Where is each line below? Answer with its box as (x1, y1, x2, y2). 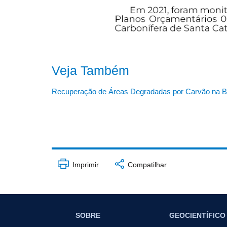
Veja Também (52, 64, 129, 78)
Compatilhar (125, 161, 167, 169)
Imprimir (70, 161, 99, 169)
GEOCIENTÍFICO (169, 211, 225, 219)
